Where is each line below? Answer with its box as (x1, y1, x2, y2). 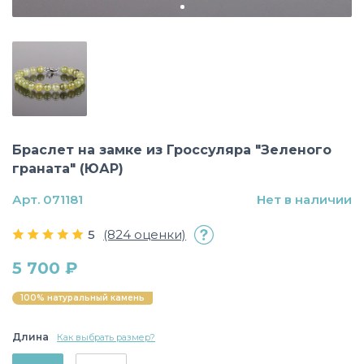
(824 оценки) (103, 227, 187, 243)
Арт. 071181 (12, 191, 83, 207)
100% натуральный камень (20, 292, 145, 304)
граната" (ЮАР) (12, 160, 123, 176)
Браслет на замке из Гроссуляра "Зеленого (12, 141, 331, 158)
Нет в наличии (257, 191, 352, 207)
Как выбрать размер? (57, 331, 155, 343)
